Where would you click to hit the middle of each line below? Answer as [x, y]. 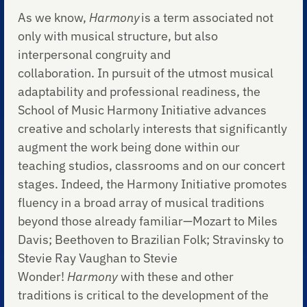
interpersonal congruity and [95, 55]
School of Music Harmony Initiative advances [143, 110]
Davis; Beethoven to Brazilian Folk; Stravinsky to [151, 240]
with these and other [177, 277]
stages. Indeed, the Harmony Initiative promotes [153, 184]
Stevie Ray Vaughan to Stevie [98, 258]
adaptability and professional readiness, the [139, 92]
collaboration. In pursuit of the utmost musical [146, 73]
